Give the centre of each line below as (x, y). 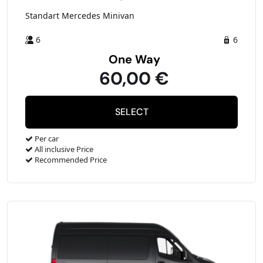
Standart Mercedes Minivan (80, 16)
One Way (134, 60)
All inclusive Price (63, 149)
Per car (46, 139)
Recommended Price (70, 160)
